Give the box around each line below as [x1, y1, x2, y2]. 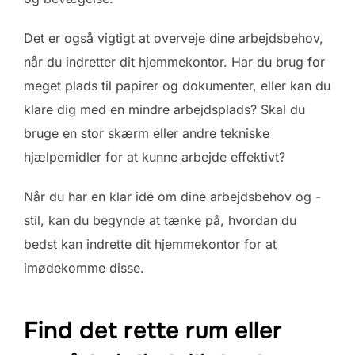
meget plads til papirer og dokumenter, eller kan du [24, 77, 330, 94]
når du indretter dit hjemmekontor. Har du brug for [24, 53, 325, 70]
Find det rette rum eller [24, 315, 282, 346]
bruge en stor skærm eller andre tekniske [24, 124, 269, 141]
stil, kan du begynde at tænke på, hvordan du [24, 212, 296, 228]
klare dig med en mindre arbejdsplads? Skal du [24, 101, 305, 117]
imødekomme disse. [24, 259, 144, 276]
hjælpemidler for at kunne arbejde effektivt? [24, 148, 285, 165]
